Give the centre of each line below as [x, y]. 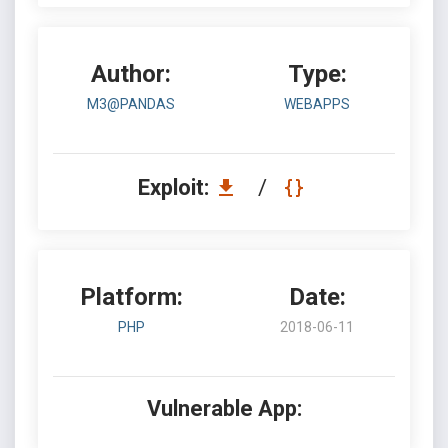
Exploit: [175, 187]
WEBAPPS [317, 104]
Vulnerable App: [224, 408]
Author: [131, 74]
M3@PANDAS [131, 104]
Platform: [131, 297]
